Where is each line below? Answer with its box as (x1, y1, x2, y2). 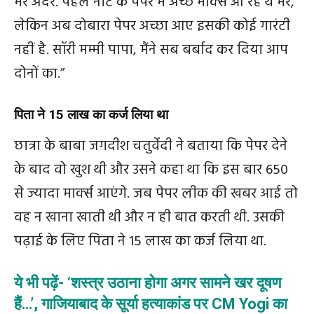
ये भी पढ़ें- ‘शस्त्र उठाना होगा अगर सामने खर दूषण (14, 274, 281, 292)
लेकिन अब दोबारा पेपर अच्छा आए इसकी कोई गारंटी (14, 15, 290, 38)
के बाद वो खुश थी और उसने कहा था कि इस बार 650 (14, 159, 288, 182)
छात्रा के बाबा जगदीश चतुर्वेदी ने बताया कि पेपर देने (14, 135, 287, 158)
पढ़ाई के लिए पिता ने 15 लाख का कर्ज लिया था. (14, 231, 266, 253)
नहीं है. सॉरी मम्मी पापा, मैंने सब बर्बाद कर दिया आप (14, 39, 288, 62)
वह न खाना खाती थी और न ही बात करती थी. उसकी (14, 207, 285, 229)
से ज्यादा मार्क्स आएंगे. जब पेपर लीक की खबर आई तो (14, 183, 298, 205)
